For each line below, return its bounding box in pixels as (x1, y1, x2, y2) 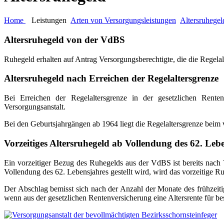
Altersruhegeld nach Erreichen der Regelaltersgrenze (4, 73, 218, 84)
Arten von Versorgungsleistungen (70, 16, 176, 25)
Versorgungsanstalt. (4, 102, 65, 111)
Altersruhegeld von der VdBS (4, 34, 125, 45)
